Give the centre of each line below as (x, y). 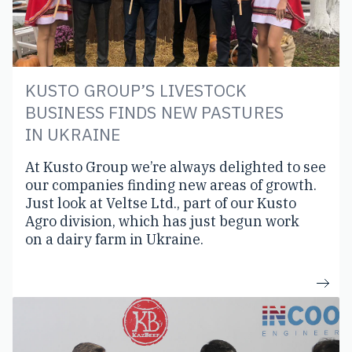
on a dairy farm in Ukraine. (114, 239)
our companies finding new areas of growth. (171, 185)
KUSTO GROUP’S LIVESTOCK (136, 90)
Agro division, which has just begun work (162, 221)
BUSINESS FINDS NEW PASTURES (154, 112)
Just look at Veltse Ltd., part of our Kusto (161, 203)
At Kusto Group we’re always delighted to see (176, 167)
